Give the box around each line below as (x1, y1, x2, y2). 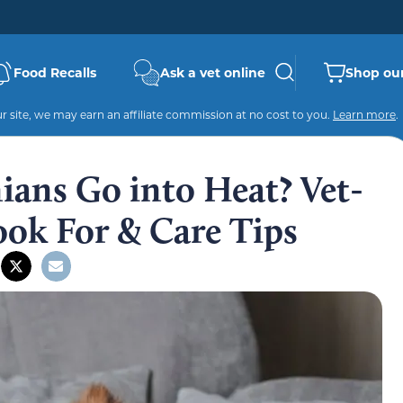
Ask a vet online (160, 64, 265, 81)
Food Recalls (13, 64, 96, 81)
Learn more (333, 107, 396, 121)
